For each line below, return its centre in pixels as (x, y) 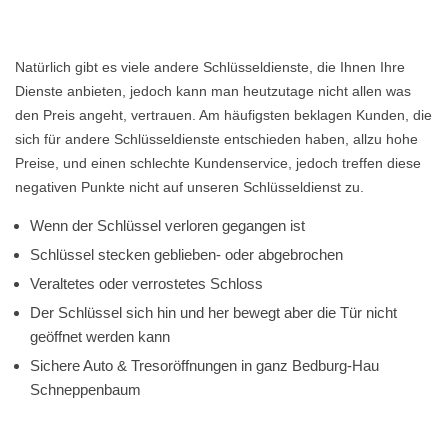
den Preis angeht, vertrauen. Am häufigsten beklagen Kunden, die (223, 115)
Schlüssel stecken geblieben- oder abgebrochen (186, 254)
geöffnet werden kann (100, 336)
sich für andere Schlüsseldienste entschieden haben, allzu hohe (216, 139)
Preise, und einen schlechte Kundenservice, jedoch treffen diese (218, 163)
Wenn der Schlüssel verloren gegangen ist (167, 225)
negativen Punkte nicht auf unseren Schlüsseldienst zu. (189, 187)
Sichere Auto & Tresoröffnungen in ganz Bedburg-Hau (204, 365)
